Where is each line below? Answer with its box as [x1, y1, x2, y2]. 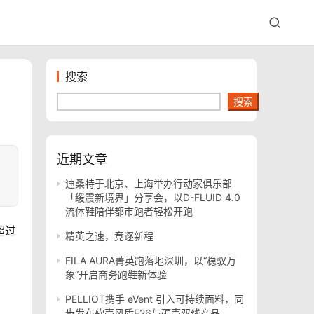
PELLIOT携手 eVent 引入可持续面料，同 [65, 293, 244, 305]
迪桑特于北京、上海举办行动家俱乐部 [65, 177, 232, 189]
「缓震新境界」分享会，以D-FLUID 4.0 [65, 191, 240, 203]
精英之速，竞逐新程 [65, 230, 153, 242]
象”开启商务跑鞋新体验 [65, 268, 167, 280]
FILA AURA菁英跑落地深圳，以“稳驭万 [65, 254, 236, 266]
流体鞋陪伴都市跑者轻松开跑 [65, 205, 193, 217]
